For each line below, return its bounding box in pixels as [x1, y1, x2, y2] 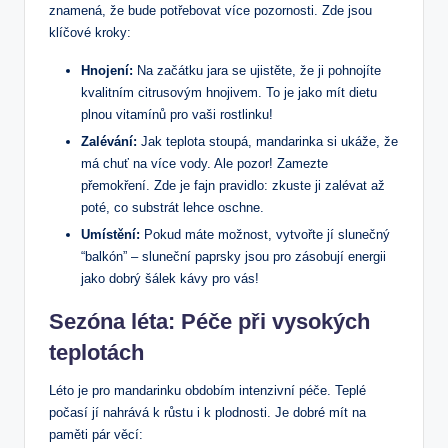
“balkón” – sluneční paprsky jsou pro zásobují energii [81, 248, 386, 264]
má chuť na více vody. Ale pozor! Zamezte [81, 155, 328, 171]
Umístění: [81, 226, 140, 242]
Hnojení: [81, 62, 133, 78]
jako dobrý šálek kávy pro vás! [81, 270, 259, 286]
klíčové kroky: [49, 24, 131, 40]
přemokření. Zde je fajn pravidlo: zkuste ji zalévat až [81, 177, 385, 193]
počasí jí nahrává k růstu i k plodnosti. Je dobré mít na [49, 404, 366, 420]
